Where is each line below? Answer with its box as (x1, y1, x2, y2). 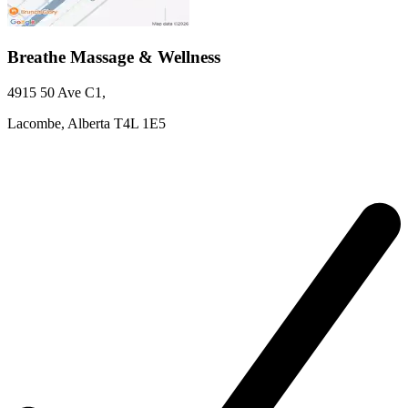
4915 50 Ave (7, 84, 81, 100)
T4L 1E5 (114, 115, 166, 131)
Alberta (67, 115, 110, 131)
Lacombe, (7, 115, 67, 131)
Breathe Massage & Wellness (7, 47, 220, 67)
